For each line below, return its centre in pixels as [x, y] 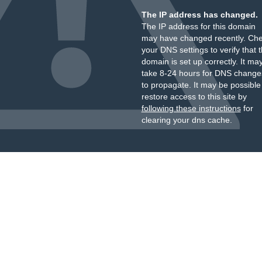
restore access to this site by [194, 96]
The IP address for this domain [198, 26]
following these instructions [191, 108]
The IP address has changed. [199, 15]
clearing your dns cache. [187, 120]
